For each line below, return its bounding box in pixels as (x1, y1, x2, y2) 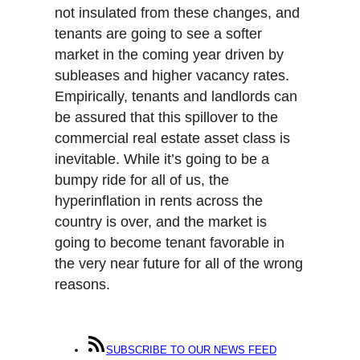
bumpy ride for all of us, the (55, 171, 229, 188)
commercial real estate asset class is (55, 129, 290, 146)
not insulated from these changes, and (55, 4, 300, 21)
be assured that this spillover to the (55, 108, 278, 125)
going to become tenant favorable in (55, 234, 284, 251)
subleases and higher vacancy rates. (55, 67, 289, 84)
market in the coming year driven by (55, 46, 284, 63)
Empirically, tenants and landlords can (55, 88, 297, 104)
